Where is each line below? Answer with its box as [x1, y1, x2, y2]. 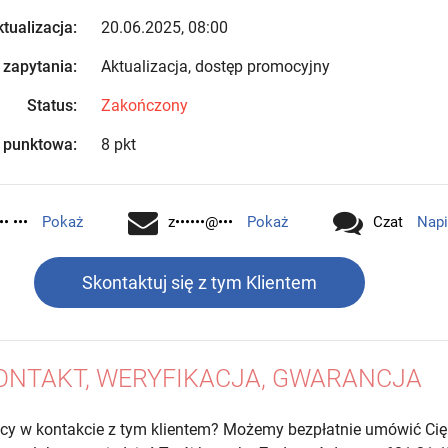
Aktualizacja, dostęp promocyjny [100, 57, 330, 76]
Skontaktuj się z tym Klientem [81, 272, 317, 293]
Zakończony [100, 96, 188, 115]
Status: [26, 96, 77, 115]
